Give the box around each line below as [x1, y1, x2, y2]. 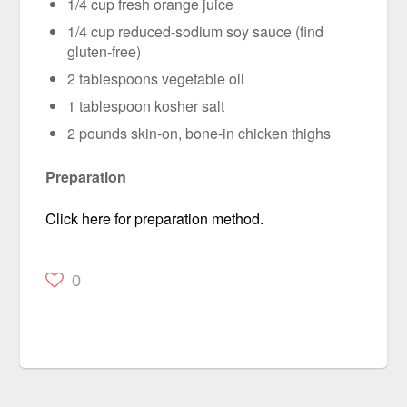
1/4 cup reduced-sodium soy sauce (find [67, 21, 324, 43]
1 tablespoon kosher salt [67, 95, 225, 117]
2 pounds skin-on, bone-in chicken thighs [67, 123, 332, 144]
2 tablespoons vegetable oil [67, 68, 245, 90]
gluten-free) [67, 41, 142, 63]
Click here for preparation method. [45, 207, 264, 229]
